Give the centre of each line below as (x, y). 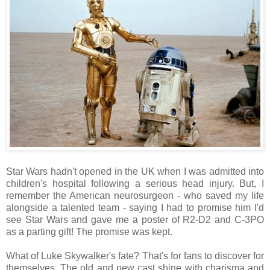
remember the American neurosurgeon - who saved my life (135, 196)
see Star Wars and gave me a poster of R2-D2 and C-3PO (135, 220)
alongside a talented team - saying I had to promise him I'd (135, 208)
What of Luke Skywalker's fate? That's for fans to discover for (135, 256)
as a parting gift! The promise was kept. (89, 232)
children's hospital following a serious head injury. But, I (135, 184)
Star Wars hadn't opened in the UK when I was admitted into (135, 172)
